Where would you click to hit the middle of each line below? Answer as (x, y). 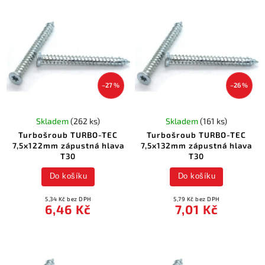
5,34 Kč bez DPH (68, 198)
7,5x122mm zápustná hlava (68, 145)
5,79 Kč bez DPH (197, 198)
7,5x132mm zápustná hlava (197, 145)
